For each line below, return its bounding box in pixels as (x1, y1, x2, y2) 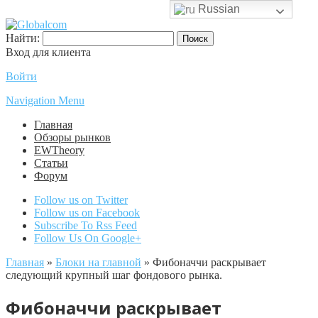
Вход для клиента (6, 46, 91, 58)
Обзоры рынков (34, 131, 111, 143)
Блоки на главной (55, 256, 141, 268)
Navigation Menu (6, 94, 84, 106)
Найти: (6, 32, 40, 44)
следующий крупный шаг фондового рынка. (6, 269, 222, 281)
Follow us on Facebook (34, 207, 140, 219)
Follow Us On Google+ (34, 232, 141, 244)
